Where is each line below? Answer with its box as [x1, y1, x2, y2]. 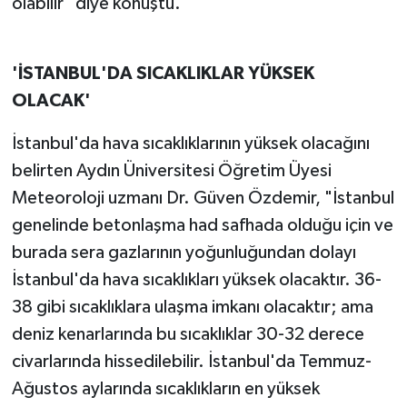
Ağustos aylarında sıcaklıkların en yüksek [11, 379, 320, 398]
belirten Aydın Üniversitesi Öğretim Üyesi [11, 161, 332, 180]
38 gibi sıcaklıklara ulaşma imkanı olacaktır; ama [11, 297, 373, 316]
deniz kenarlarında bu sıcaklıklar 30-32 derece [11, 324, 364, 343]
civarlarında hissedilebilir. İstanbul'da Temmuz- [11, 352, 372, 371]
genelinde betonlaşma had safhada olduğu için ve [11, 215, 393, 234]
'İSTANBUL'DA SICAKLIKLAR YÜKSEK [11, 64, 314, 83]
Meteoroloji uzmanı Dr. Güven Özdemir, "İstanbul [11, 188, 394, 207]
